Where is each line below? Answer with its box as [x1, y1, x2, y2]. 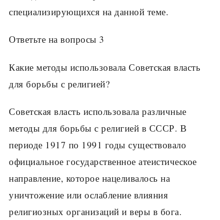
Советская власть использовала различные [9, 105, 187, 118]
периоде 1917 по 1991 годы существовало [9, 138, 186, 151]
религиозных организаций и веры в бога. [9, 205, 182, 218]
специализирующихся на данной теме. [9, 5, 168, 18]
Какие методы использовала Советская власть [9, 60, 200, 73]
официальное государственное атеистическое [9, 155, 197, 168]
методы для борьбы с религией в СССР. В [9, 122, 187, 135]
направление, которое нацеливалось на [9, 172, 170, 185]
